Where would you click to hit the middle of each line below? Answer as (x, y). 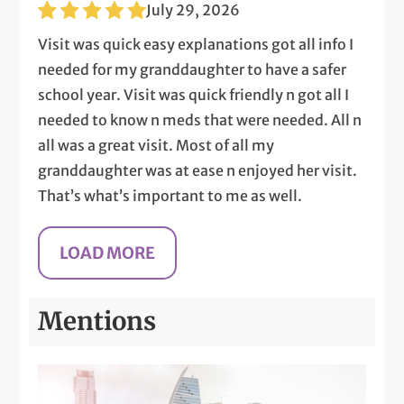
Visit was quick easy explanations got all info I (196, 44)
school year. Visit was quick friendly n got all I (194, 94)
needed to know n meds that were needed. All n (200, 119)
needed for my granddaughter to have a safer (193, 69)
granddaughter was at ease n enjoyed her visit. (198, 170)
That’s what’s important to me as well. (170, 195)
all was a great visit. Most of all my (156, 145)
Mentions (97, 321)
